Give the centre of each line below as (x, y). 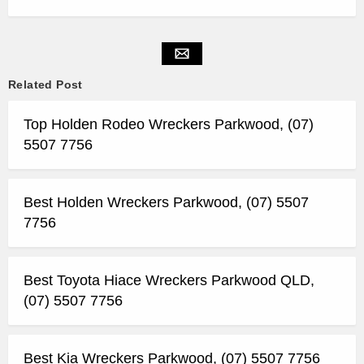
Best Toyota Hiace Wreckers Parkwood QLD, (169, 281)
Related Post (45, 85)
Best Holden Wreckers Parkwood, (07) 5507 (166, 203)
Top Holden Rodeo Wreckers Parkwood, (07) (169, 125)
